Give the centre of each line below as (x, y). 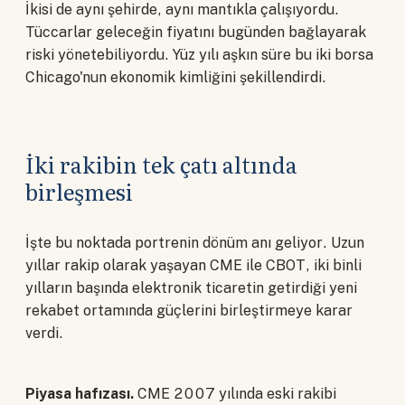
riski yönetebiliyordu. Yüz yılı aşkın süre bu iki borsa (199, 55)
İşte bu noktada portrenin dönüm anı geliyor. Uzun (195, 243)
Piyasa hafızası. (80, 393)
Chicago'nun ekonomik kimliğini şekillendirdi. (176, 78)
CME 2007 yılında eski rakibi (235, 393)
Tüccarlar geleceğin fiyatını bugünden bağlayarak (196, 33)
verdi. (44, 334)
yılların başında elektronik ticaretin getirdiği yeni (191, 288)
